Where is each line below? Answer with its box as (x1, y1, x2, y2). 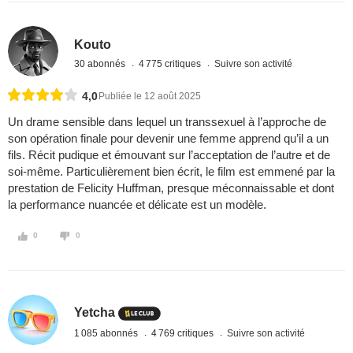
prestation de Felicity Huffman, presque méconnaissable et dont (8, 181, 334, 195)
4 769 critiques (151, 327, 217, 339)
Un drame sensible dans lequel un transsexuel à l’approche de (8, 115, 326, 129)
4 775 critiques (139, 58, 204, 69)
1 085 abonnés (74, 327, 141, 339)
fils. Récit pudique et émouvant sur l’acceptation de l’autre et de (8, 148, 330, 162)
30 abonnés (74, 58, 128, 69)
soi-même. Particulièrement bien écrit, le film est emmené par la (8, 165, 335, 179)
